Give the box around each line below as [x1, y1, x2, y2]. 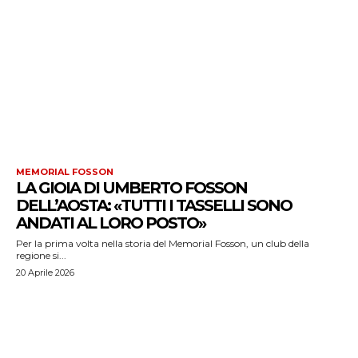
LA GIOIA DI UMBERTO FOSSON [16, 178, 247, 197]
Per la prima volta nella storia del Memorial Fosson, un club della [16, 237, 309, 249]
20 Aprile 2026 [16, 267, 74, 278]
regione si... [16, 249, 66, 261]
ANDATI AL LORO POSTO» [16, 213, 205, 233]
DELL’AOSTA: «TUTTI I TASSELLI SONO [16, 196, 292, 215]
